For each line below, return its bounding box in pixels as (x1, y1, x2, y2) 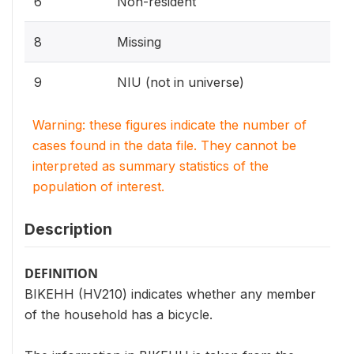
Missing (117, 33, 161, 50)
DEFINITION (24, 264, 98, 282)
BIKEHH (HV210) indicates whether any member (24, 285, 316, 302)
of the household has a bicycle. (24, 306, 213, 322)
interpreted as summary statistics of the (32, 157, 269, 174)
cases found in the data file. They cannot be (32, 137, 296, 153)
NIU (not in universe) (117, 73, 244, 90)
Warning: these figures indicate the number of (32, 116, 307, 133)
